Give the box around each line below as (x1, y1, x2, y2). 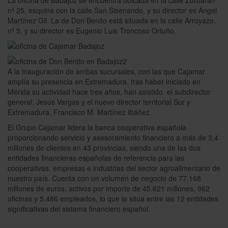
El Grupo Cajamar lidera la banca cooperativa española (8, 122, 186, 132)
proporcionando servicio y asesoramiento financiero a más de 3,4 (8, 132, 218, 142)
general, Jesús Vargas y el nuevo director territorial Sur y (8, 97, 190, 107)
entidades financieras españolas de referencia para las (8, 153, 184, 163)
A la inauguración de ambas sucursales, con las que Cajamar (8, 66, 205, 76)
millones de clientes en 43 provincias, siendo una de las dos (8, 142, 201, 153)
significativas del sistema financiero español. (8, 204, 150, 214)
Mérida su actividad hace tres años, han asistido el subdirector (8, 87, 211, 97)
